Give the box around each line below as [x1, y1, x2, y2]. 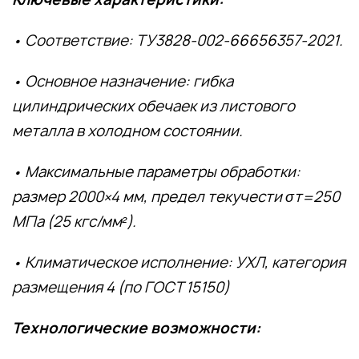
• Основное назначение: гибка [12, 71, 233, 91]
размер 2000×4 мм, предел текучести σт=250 [12, 186, 340, 207]
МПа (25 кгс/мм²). [12, 211, 136, 232]
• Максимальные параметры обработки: [12, 161, 301, 182]
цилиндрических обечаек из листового [12, 95, 295, 116]
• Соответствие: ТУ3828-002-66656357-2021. [12, 30, 343, 50]
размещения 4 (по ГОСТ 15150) [12, 276, 229, 297]
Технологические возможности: [12, 317, 260, 338]
